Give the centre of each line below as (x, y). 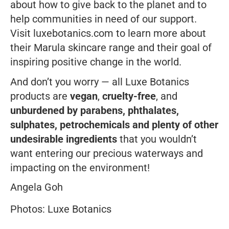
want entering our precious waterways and (107, 153)
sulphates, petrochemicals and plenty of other (114, 124)
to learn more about (160, 33)
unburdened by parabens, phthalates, (95, 110)
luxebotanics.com (73, 33)
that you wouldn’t (157, 139)
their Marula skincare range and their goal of (111, 47)
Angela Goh (37, 187)
